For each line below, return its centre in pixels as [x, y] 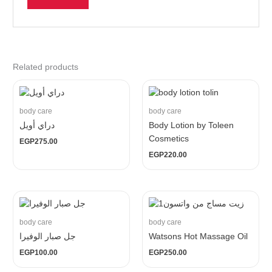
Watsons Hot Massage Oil [198, 237]
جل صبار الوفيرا [48, 237]
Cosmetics [169, 139]
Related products [46, 67]
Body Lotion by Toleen [191, 126]
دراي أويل [37, 126]
